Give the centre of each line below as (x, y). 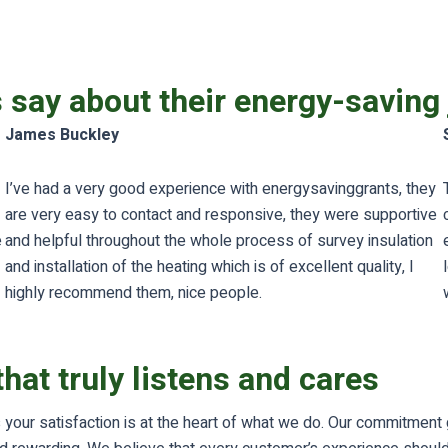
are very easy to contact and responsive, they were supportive (221, 215)
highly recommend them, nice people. (133, 293)
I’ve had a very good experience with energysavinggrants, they (220, 189)
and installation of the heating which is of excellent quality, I (209, 267)
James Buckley (62, 135)
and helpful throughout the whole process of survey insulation (219, 241)
